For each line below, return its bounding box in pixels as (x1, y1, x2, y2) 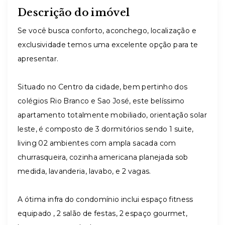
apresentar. (18, 54, 59, 63)
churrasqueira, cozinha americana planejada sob (18, 153, 188, 162)
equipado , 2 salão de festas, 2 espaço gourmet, (18, 209, 188, 218)
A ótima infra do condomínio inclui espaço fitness (18, 195, 193, 204)
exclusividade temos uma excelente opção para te (18, 40, 198, 49)
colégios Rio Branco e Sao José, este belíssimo (18, 96, 185, 105)
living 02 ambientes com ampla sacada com (18, 139, 176, 148)
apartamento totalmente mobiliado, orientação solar (18, 110, 207, 120)
